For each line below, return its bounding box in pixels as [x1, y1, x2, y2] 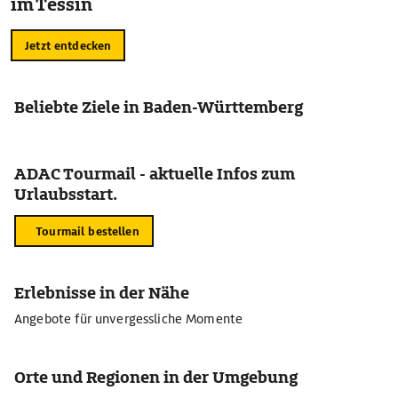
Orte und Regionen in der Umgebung [14, 367, 298, 387]
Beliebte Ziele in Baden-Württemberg [14, 97, 303, 117]
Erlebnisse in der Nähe [14, 283, 189, 303]
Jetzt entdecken [25, 37, 112, 53]
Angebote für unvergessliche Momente [14, 311, 243, 327]
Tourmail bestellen [36, 223, 139, 239]
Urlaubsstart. [14, 184, 117, 204]
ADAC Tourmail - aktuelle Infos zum [14, 163, 295, 184]
